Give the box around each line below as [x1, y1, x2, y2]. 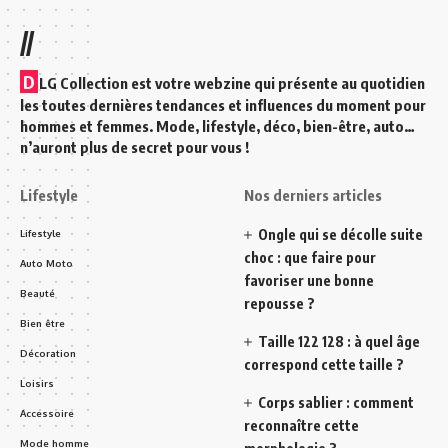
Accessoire [20, 406, 74, 419]
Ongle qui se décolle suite [258, 225, 424, 243]
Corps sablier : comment [258, 393, 415, 411]
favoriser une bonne [244, 271, 374, 289]
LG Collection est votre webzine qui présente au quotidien [39, 73, 425, 92]
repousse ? [244, 294, 315, 312]
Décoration [20, 346, 76, 359]
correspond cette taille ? [244, 355, 404, 373]
